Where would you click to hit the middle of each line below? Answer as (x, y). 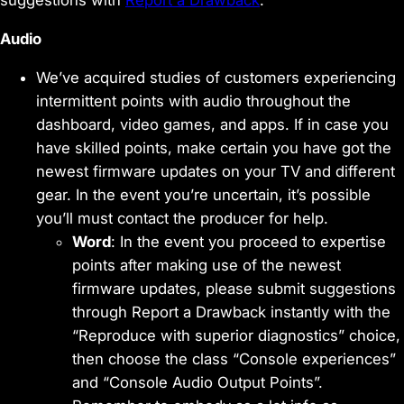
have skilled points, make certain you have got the (214, 147)
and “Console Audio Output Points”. (197, 382)
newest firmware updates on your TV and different (216, 171)
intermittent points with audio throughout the (193, 101)
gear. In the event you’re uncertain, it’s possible (203, 194)
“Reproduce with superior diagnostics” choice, (236, 335)
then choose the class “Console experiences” (234, 358)
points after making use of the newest (207, 265)
